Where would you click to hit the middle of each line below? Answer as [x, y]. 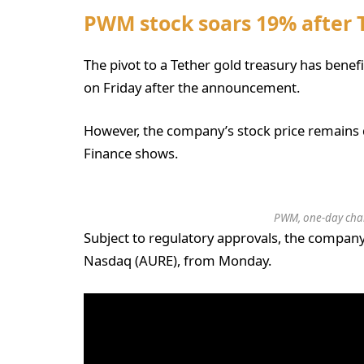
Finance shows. [131, 154]
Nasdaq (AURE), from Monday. [178, 261]
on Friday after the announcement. [192, 87]
